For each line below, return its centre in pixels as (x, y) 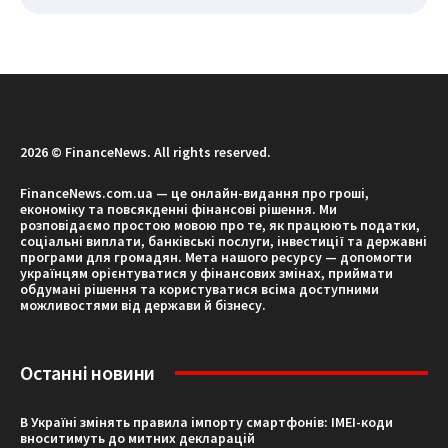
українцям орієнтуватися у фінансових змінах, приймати (206, 272)
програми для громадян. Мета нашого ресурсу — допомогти (216, 256)
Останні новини (88, 372)
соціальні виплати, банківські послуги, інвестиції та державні (223, 240)
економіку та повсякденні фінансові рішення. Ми (178, 208)
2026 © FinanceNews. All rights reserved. (145, 151)
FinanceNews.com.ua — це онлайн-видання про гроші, (194, 192)
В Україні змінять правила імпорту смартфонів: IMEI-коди (206, 421)
